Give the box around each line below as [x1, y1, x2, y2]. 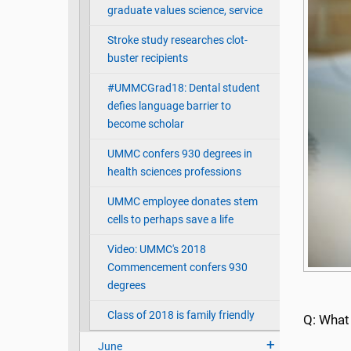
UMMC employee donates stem [107, 195, 258, 209]
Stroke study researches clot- [107, 34, 248, 48]
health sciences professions [107, 165, 241, 179]
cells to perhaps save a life [107, 213, 233, 227]
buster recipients [107, 52, 188, 66]
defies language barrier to [107, 100, 231, 114]
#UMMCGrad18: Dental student [107, 81, 260, 96]
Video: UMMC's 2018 [107, 243, 206, 257]
